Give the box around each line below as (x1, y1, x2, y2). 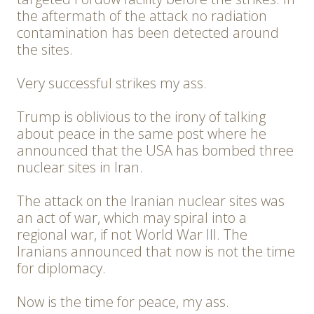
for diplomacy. (17, 259, 106, 278)
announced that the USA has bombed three (17, 141, 294, 161)
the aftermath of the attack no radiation (17, 6, 267, 26)
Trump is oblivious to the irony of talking (17, 107, 266, 127)
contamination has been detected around (17, 23, 279, 43)
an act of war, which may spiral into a (17, 208, 247, 228)
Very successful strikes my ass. (17, 74, 207, 93)
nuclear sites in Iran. (17, 158, 143, 177)
